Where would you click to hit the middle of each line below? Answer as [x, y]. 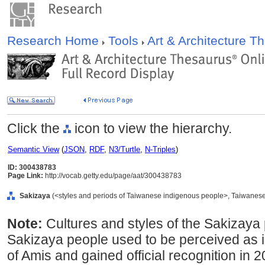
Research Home [55, 41]
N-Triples [160, 149]
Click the [35, 128]
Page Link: [25, 176]
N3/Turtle [125, 149]
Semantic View [33, 149]
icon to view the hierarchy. [151, 128]
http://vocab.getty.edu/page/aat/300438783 [112, 176]
